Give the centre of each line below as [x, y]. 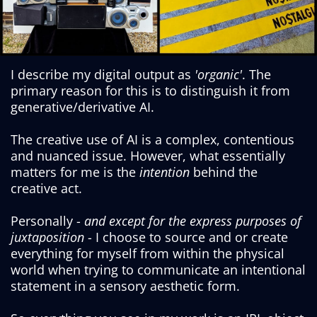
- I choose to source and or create [186, 237]
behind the [225, 172]
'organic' [218, 75]
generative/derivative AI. [82, 107]
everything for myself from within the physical [148, 254]
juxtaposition [47, 237]
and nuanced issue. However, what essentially [148, 156]
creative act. [46, 189]
